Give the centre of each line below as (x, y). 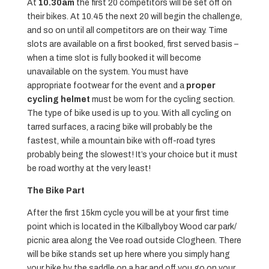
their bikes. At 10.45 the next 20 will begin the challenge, (134, 17)
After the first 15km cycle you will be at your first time (128, 213)
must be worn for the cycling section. (162, 100)
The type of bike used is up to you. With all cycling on (129, 113)
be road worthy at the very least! (89, 169)
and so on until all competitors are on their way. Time (127, 31)
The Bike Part (56, 191)
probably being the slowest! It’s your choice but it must (132, 155)
